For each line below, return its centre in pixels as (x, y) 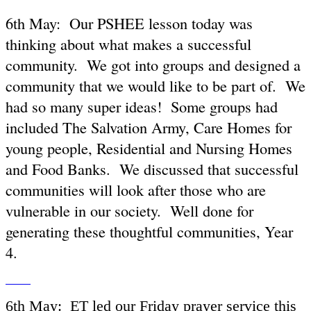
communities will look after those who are (136, 190)
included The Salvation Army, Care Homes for (149, 127)
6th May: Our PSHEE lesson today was (129, 23)
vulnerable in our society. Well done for (129, 211)
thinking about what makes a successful (128, 44)
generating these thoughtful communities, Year (149, 232)
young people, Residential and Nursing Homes (149, 148)
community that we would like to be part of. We (155, 86)
